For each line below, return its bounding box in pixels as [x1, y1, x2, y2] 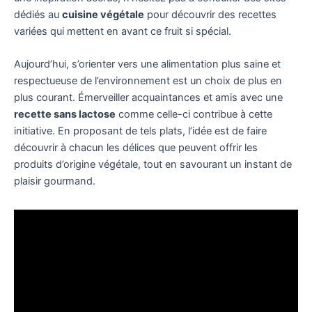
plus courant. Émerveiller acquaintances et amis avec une [14, 91, 283, 104]
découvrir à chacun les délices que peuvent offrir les [14, 141, 258, 155]
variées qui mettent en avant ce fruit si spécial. [14, 24, 231, 38]
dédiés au [14, 8, 62, 21]
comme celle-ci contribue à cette [116, 108, 272, 121]
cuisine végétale [62, 8, 144, 21]
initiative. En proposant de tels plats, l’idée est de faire [14, 125, 267, 138]
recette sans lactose [14, 108, 116, 121]
